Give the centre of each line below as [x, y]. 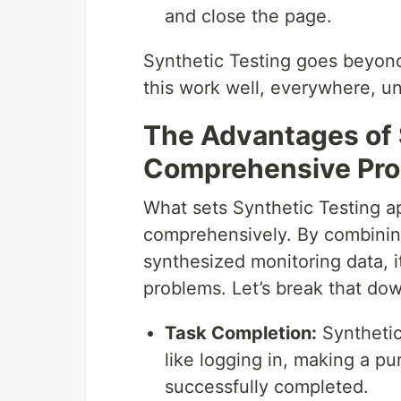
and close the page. [248, 17]
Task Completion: [241, 333]
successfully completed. [267, 387]
